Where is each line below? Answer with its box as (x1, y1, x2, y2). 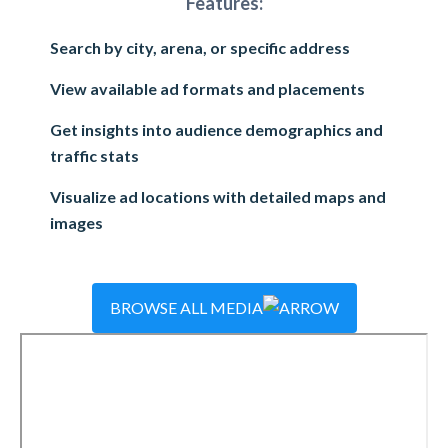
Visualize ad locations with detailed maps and (50, 187, 386, 206)
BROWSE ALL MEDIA (109, 298, 263, 317)
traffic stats (50, 146, 139, 165)
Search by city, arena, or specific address (50, 38, 350, 57)
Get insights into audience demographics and (50, 120, 383, 139)
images (50, 213, 103, 232)
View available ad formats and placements (50, 79, 365, 98)
